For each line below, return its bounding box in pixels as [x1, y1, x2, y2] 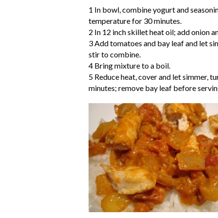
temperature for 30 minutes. [89, 16, 182, 25]
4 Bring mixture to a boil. [89, 61, 170, 70]
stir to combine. [89, 50, 141, 59]
